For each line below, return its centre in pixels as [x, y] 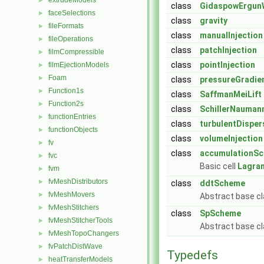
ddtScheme [222, 183]
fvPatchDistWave [75, 246]
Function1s [66, 91]
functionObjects [73, 130]
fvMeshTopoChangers [84, 233]
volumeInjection [231, 138]
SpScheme [220, 213]
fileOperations [71, 39]
